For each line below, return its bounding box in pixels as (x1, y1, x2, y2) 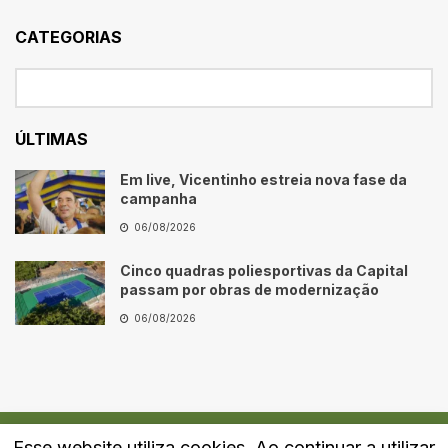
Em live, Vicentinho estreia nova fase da (120, 170, 407, 188)
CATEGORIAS (15, 26, 122, 47)
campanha (120, 189, 197, 207)
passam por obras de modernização (120, 280, 379, 298)
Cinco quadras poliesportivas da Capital (120, 261, 408, 279)
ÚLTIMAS (15, 128, 88, 149)
